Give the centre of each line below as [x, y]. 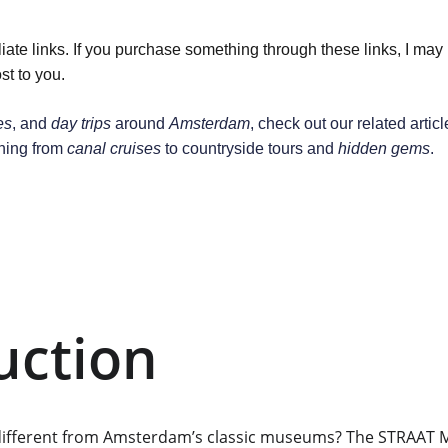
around [139, 123]
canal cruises [113, 148]
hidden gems [383, 148]
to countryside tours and [249, 148]
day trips [80, 123]
